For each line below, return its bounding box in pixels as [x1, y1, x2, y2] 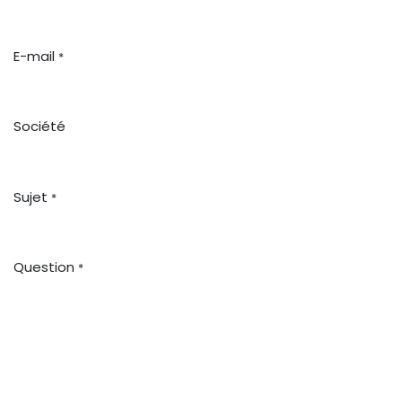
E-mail [13, 46, 55, 66]
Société [13, 117, 66, 136]
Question [13, 257, 74, 276]
